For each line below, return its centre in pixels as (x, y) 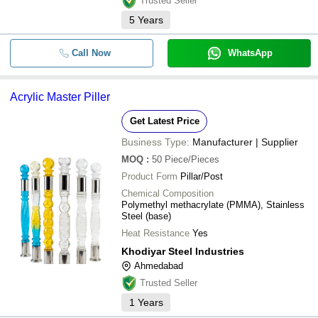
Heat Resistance (155, 233)
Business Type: (155, 142)
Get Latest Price (164, 121)
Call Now (91, 53)
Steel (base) (146, 216)
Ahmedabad (159, 265)
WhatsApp (250, 53)
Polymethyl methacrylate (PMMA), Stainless (213, 204)
